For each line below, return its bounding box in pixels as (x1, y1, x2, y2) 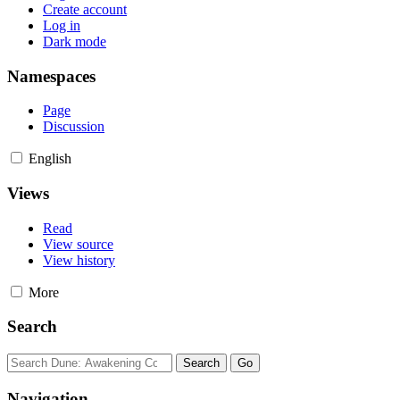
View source (43, 236, 113, 252)
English (29, 151, 71, 167)
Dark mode (43, 33, 106, 49)
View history (43, 252, 115, 268)
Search (7, 317, 57, 337)
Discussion (43, 119, 104, 135)
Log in (43, 17, 80, 33)
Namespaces (7, 66, 96, 86)
